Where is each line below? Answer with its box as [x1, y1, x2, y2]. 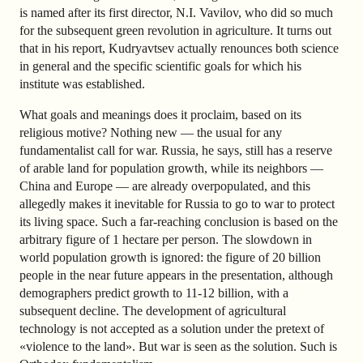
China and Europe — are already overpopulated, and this [19, 178, 310, 193]
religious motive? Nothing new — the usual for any [19, 125, 282, 139]
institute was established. [19, 76, 145, 91]
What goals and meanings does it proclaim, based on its [19, 107, 301, 122]
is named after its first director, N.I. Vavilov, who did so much [19, 5, 333, 19]
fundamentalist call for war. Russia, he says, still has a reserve [19, 143, 332, 157]
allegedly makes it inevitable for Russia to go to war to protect [19, 196, 335, 211]
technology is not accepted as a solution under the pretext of [19, 321, 324, 335]
